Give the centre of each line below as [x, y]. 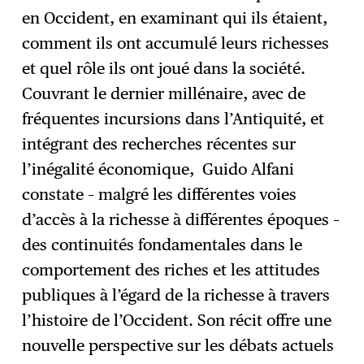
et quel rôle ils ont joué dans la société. [164, 69]
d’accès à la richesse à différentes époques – [181, 220]
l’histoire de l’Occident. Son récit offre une [177, 321]
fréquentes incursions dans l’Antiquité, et [173, 119]
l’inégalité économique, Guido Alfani [158, 169]
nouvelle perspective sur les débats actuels [178, 346]
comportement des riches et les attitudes [171, 270]
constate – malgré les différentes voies [160, 195]
